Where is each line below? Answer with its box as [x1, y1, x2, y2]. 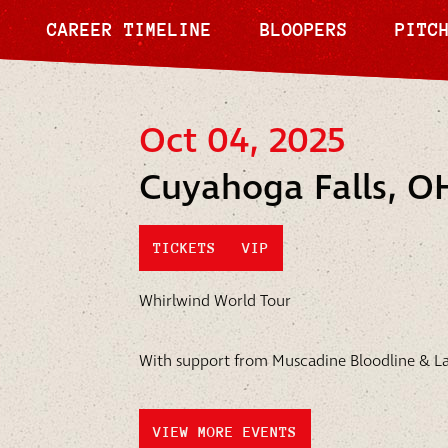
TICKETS [152, 239, 216, 257]
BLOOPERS [259, 18, 348, 40]
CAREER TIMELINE [47, 18, 213, 40]
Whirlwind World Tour [138, 291, 291, 313]
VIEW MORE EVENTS [152, 423, 297, 441]
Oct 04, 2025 [138, 118, 346, 167]
